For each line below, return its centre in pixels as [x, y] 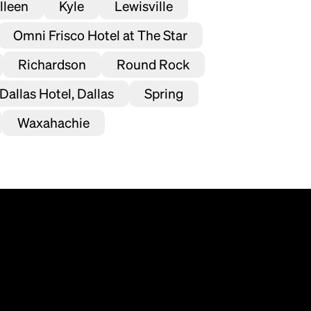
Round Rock [153, 64]
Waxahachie [53, 123]
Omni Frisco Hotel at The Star [100, 35]
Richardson [52, 64]
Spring [164, 93]
